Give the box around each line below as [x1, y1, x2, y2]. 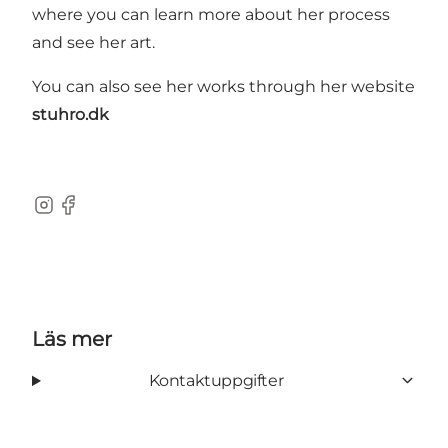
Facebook [55, 205, 134, 225]
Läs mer [32, 326, 112, 351]
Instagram [31, 205, 113, 225]
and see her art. [32, 32, 155, 52]
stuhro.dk [32, 104, 109, 124]
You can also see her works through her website [32, 76, 415, 96]
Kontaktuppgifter [148, 370, 284, 390]
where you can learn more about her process [32, 4, 390, 24]
